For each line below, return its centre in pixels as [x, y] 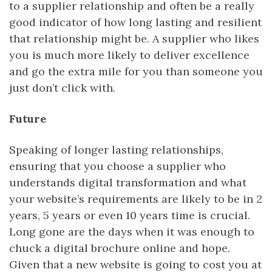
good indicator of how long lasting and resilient [135, 22]
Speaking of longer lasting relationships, [116, 149]
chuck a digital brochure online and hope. [120, 248]
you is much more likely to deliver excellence [129, 55]
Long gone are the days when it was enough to [132, 231]
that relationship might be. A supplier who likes [134, 38]
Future [28, 118]
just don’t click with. [62, 87]
